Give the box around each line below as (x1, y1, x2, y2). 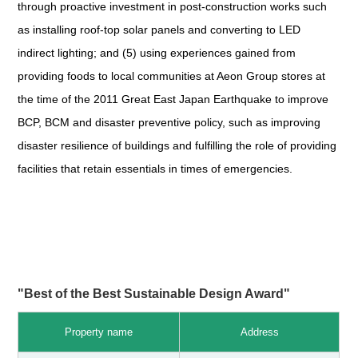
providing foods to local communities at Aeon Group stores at (18, 70, 326, 83)
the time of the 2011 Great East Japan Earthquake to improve (18, 93, 329, 106)
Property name (65, 326, 133, 339)
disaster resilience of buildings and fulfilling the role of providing (18, 139, 337, 153)
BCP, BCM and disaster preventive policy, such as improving (18, 116, 321, 129)
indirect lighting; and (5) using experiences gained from (18, 46, 296, 60)
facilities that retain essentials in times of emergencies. (18, 162, 293, 176)
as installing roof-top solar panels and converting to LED (18, 23, 301, 37)
